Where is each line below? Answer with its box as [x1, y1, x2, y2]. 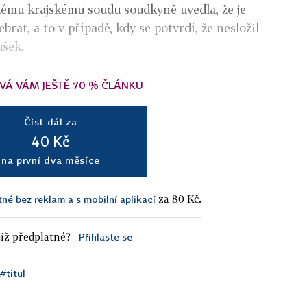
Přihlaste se [78, 230, 132, 243]
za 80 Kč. [156, 192, 201, 205]
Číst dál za [24, 115, 77, 127]
